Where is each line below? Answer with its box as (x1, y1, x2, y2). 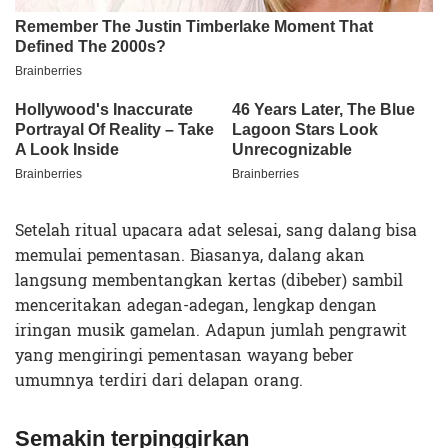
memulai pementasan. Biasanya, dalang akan (15, 240, 365, 270)
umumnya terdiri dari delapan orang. (15, 365, 303, 395)
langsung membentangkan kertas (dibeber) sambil (15, 265, 403, 295)
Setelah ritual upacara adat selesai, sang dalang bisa (15, 215, 417, 245)
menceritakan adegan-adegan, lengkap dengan (15, 290, 377, 320)
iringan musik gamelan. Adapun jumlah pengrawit (15, 315, 407, 345)
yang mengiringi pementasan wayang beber (15, 340, 354, 370)
